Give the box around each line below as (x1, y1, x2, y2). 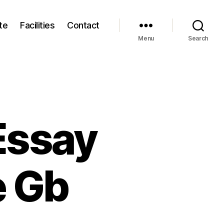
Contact (67, 19, 99, 30)
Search (187, 34, 209, 42)
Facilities (20, 19, 55, 30)
